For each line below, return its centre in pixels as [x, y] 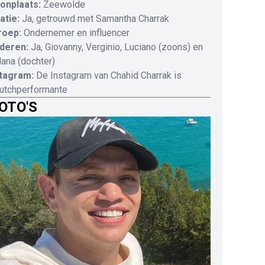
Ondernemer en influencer [77, 33]
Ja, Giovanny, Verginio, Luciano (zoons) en [117, 47]
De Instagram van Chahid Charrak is [109, 76]
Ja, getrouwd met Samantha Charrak [96, 19]
